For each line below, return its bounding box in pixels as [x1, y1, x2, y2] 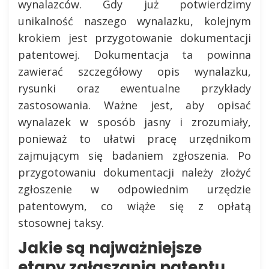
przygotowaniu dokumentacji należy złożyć [18, 165, 251, 180]
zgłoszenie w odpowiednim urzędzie [18, 182, 251, 196]
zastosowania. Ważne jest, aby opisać [18, 98, 251, 112]
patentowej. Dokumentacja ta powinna [18, 47, 251, 62]
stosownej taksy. [18, 216, 104, 230]
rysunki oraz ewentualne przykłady [18, 81, 251, 95]
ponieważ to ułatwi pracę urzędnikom [18, 131, 251, 146]
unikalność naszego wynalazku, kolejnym [18, 14, 251, 28]
